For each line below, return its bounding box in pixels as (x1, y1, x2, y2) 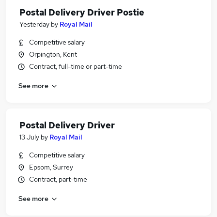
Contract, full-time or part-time (29, 62, 122, 71)
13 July (19, 133, 39, 141)
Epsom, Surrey (29, 163, 73, 171)
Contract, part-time (29, 175, 87, 184)
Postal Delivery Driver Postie (19, 7, 144, 18)
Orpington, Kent (29, 50, 77, 59)
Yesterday (19, 20, 49, 29)
